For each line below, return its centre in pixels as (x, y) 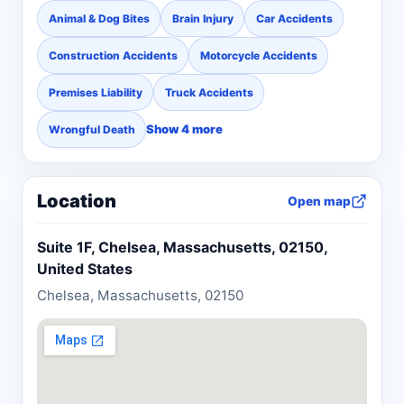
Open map (319, 202)
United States (85, 268)
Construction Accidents (113, 55)
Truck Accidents (209, 92)
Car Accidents (294, 18)
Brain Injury (202, 18)
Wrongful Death (92, 129)
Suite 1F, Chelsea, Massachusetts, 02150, (182, 247)
